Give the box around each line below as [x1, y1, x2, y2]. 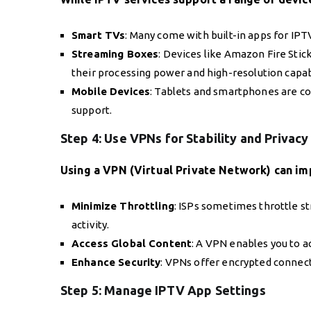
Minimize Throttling [72, 199, 174, 212]
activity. [72, 218, 110, 230]
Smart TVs [72, 28, 126, 41]
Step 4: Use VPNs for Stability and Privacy [60, 131, 309, 145]
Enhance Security [72, 255, 161, 268]
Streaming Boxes [72, 47, 159, 60]
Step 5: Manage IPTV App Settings [60, 283, 266, 297]
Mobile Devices [72, 85, 151, 97]
